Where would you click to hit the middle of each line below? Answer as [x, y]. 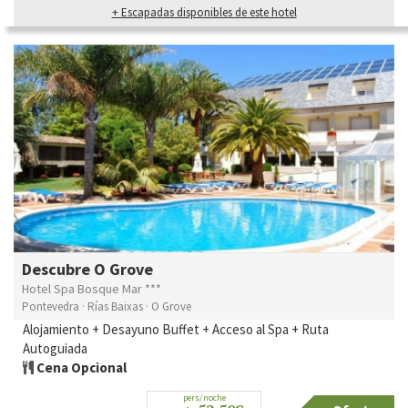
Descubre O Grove [87, 270]
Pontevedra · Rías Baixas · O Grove [107, 307]
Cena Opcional [80, 368]
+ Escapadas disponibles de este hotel [204, 12]
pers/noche [204, 398]
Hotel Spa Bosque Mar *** [92, 289]
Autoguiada [55, 349]
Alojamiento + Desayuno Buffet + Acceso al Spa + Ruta [176, 330]
